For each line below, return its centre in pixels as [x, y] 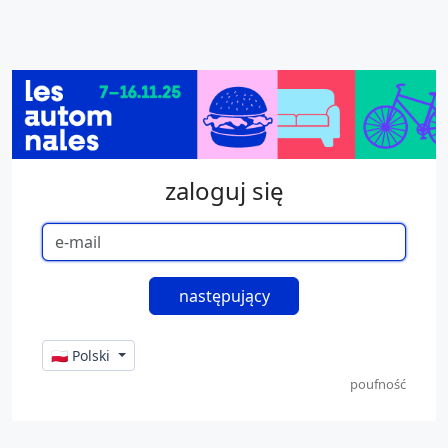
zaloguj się [224, 190]
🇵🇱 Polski [82, 355]
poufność [378, 383]
